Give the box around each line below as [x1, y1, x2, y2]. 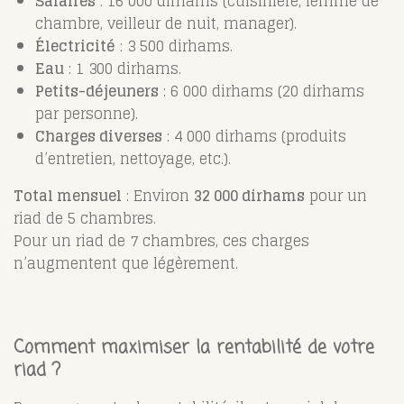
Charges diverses [35, 124, 162, 150]
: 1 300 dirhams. [64, 56, 181, 82]
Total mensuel [14, 183, 122, 209]
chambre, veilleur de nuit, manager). [35, 11, 297, 37]
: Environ [122, 183, 194, 209]
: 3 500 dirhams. [115, 33, 233, 60]
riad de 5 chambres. [14, 206, 156, 232]
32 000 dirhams [194, 183, 305, 209]
